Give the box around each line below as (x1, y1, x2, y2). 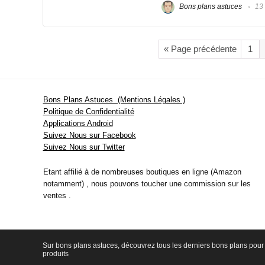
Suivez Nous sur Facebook (43, 130, 136, 140)
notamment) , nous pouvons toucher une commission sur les (43, 179, 251, 188)
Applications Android (43, 118, 113, 128)
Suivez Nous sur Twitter (43, 142, 125, 151)
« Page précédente (163, 44, 237, 54)
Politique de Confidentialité (43, 106, 134, 116)
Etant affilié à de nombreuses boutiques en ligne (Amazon (43, 167, 241, 176)
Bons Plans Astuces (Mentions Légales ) (43, 95, 185, 104)
